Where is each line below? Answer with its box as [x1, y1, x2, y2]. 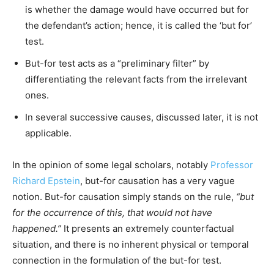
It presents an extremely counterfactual [61, 222, 234, 234]
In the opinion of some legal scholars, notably [12, 158, 210, 171]
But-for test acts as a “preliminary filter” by [25, 57, 209, 69]
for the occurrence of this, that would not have [12, 206, 212, 218]
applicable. [25, 127, 72, 139]
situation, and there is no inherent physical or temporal [12, 238, 249, 250]
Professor [210, 158, 253, 171]
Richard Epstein [12, 174, 80, 187]
